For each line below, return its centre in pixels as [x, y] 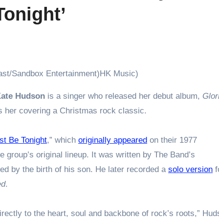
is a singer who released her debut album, [124, 96]
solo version [190, 169]
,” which [63, 140]
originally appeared [113, 140]
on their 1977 [172, 140]
